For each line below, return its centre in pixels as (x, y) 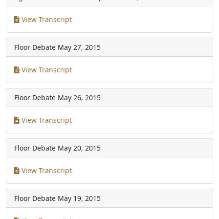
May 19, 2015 (79, 198)
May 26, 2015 (79, 97)
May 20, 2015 (79, 148)
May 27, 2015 (79, 47)
